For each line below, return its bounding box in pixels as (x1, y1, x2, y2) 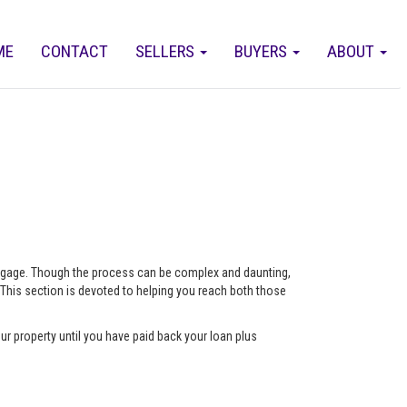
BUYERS (234, 41, 291, 62)
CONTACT (41, 41, 108, 62)
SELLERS (135, 41, 198, 62)
